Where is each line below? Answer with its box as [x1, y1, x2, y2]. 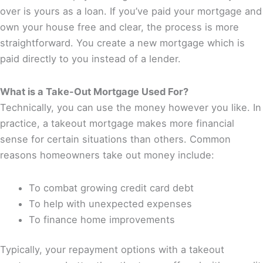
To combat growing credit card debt [29, 181, 194, 194]
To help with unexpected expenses [29, 197, 193, 210]
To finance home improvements [29, 213, 176, 225]
